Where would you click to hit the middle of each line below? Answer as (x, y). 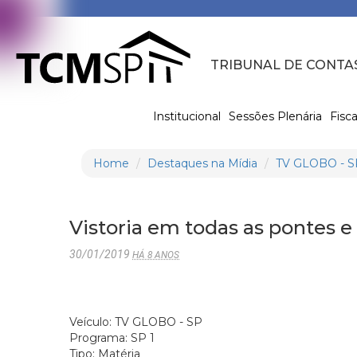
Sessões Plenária (275, 116)
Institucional (186, 116)
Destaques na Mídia (202, 163)
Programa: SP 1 (112, 337)
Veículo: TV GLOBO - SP (136, 322)
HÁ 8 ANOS (156, 255)
